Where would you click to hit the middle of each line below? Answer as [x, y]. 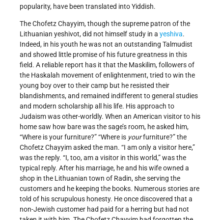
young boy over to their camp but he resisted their [95, 86]
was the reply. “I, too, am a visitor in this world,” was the [103, 158]
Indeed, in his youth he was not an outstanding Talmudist [106, 44]
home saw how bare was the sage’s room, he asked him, [104, 127]
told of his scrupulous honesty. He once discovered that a [106, 199]
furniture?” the [164, 137]
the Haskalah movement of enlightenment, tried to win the [107, 75]
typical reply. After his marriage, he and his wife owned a [104, 168]
